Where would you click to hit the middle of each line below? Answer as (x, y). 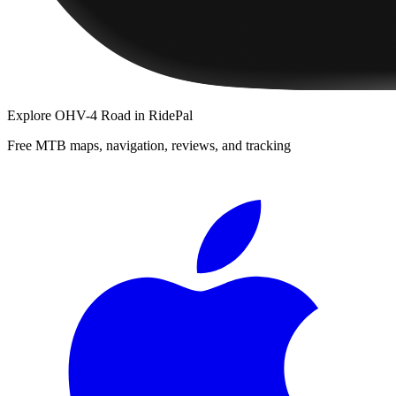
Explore (31, 115)
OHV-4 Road (93, 115)
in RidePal (162, 115)
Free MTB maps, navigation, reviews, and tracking (149, 145)
